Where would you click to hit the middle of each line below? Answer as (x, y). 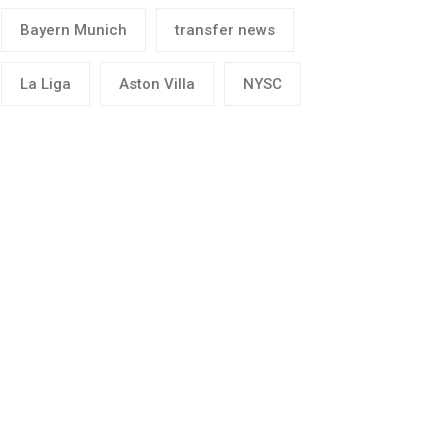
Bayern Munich (73, 30)
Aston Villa (157, 84)
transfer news (225, 30)
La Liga (45, 84)
